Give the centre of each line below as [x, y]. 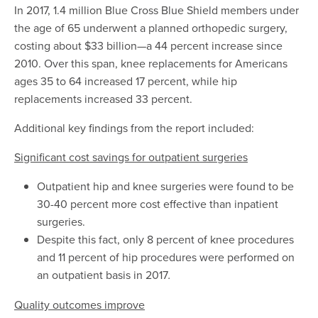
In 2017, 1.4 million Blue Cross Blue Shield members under [157, 10]
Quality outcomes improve [79, 305]
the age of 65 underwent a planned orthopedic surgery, [151, 28]
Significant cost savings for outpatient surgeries [131, 157]
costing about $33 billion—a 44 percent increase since [148, 46]
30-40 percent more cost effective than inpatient [158, 204]
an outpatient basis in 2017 [103, 275]
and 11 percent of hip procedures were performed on [166, 257]
